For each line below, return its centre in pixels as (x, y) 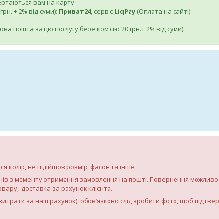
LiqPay (126, 11)
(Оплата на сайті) (164, 11)
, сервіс (103, 11)
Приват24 (75, 11)
